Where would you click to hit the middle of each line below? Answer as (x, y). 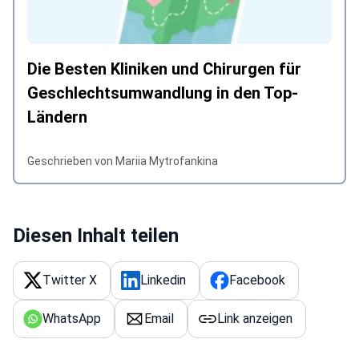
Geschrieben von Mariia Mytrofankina (123, 161)
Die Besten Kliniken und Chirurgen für (164, 69)
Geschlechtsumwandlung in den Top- (163, 93)
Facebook (257, 280)
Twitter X (70, 280)
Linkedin (163, 280)
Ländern (57, 117)
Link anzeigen (255, 319)
